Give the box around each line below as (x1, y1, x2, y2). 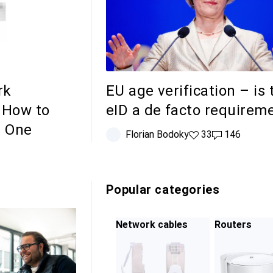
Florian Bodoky (125, 129, 189, 141)
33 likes (188, 129, 222, 141)
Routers (214, 219, 252, 231)
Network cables (115, 219, 188, 231)
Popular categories (105, 182, 220, 197)
